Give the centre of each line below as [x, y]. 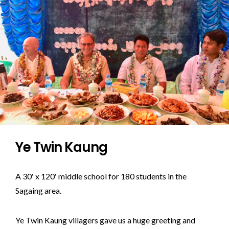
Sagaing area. [38, 190]
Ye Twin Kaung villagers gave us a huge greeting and [105, 220]
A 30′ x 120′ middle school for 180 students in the [101, 176]
